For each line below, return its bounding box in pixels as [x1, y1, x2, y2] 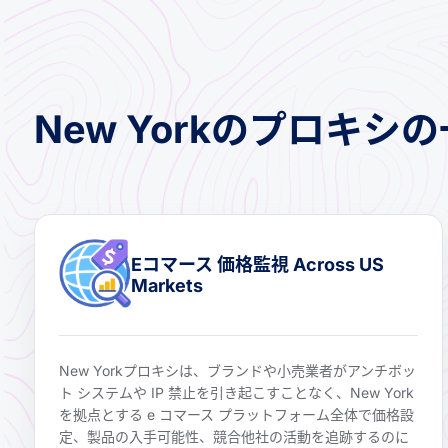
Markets [131, 275, 203, 297]
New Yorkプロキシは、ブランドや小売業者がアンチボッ [59, 362, 416, 380]
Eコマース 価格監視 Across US [131, 254, 384, 276]
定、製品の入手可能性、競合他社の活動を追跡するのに [59, 428, 409, 446]
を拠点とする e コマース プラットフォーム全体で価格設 [59, 406, 414, 424]
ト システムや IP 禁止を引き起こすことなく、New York [59, 384, 414, 402]
